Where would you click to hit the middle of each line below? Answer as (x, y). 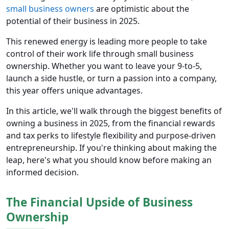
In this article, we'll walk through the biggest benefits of (114, 111)
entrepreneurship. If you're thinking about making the (111, 148)
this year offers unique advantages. (74, 91)
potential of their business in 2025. (73, 21)
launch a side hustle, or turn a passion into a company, (111, 78)
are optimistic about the (142, 9)
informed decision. (42, 173)
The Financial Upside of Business (99, 202)
